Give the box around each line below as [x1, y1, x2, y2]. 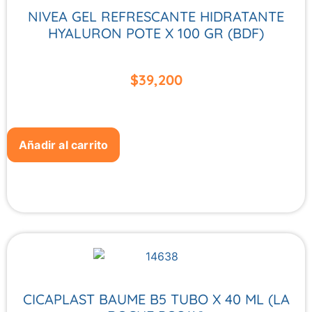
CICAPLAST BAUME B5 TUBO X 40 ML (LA [22, 290, 290, 308]
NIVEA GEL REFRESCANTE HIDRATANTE [28, 8, 284, 26]
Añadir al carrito [19, 137, 109, 152]
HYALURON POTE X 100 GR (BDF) [48, 24, 264, 42]
